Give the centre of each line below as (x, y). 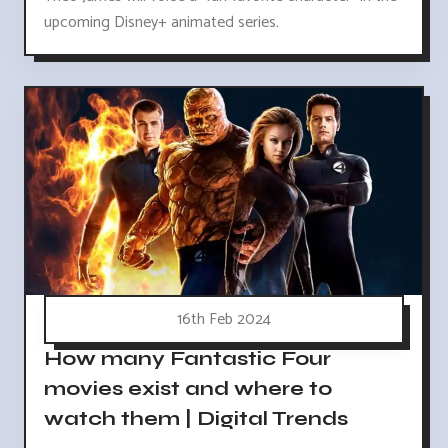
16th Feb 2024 (224, 320)
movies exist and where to (188, 389)
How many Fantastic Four (187, 359)
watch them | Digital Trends (196, 419)
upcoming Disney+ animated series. (161, 23)
